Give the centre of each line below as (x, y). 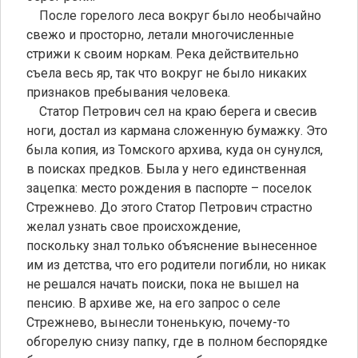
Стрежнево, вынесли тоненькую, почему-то (158, 322)
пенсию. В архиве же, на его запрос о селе (153, 303)
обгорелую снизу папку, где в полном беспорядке (177, 341)
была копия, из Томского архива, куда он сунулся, (175, 149)
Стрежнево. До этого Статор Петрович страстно (169, 207)
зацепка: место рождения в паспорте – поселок (169, 188)
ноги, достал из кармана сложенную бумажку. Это (177, 130)
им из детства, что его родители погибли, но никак (176, 265)
